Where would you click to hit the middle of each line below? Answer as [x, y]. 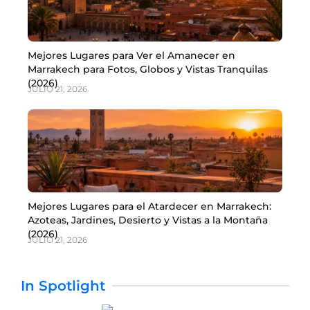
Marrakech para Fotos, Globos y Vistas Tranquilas [148, 70]
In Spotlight [63, 286]
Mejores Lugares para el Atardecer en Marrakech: [149, 207]
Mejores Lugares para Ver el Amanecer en [131, 56]
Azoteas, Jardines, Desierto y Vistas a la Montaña [148, 220]
